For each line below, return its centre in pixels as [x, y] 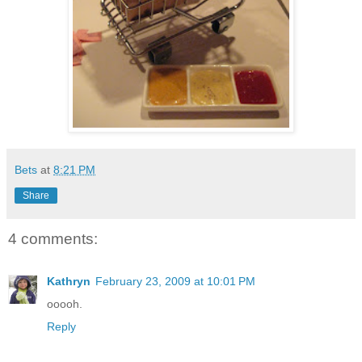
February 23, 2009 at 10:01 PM [175, 281]
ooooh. [65, 303]
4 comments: [53, 239]
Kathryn [69, 281]
